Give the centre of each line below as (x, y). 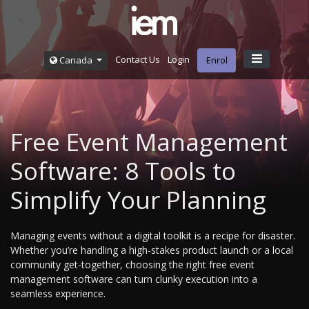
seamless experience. (58, 294)
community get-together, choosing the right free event (132, 265)
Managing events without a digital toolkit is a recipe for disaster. (153, 236)
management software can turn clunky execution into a (134, 279)
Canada (76, 60)
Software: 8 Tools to (123, 171)
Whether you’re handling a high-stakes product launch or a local (152, 250)
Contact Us (137, 60)
